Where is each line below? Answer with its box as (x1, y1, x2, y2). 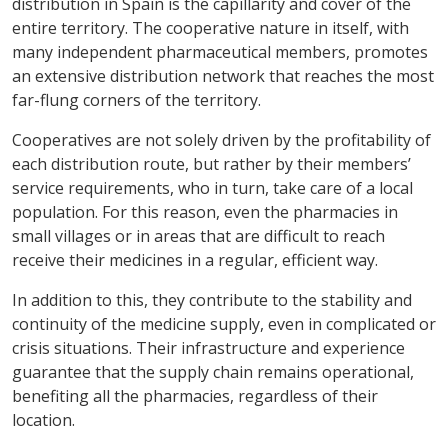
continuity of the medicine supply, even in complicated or (12, 312, 436, 335)
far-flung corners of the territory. (12, 88, 261, 111)
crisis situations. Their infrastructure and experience (12, 336, 405, 359)
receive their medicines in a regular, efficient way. (12, 248, 378, 271)
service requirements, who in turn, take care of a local (12, 176, 413, 199)
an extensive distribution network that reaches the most (12, 64, 434, 87)
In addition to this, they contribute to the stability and (12, 288, 412, 311)
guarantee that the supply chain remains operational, (12, 360, 414, 383)
